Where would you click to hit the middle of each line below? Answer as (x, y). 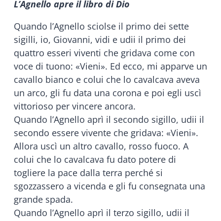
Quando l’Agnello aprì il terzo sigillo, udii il (102, 212)
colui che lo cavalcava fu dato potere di (95, 159)
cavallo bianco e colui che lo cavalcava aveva (107, 79)
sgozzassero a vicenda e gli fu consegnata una (110, 186)
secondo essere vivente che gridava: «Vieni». (106, 132)
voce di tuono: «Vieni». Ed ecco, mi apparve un (110, 66)
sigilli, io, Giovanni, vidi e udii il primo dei (100, 39)
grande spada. (43, 199)
